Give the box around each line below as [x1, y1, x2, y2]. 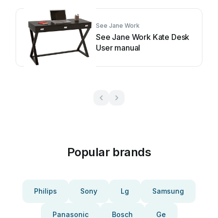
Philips [34, 187, 57, 195]
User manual [96, 43, 141, 53]
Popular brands [67, 145, 151, 159]
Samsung [152, 187, 184, 195]
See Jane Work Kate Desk [96, 32, 190, 42]
